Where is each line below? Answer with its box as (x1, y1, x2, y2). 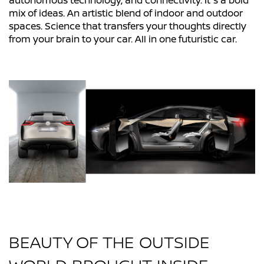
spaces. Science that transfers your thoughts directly (9, 19, 246, 33)
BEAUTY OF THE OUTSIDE (9, 230, 210, 253)
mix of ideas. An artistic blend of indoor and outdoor (9, 6, 243, 20)
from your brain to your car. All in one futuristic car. (9, 32, 237, 46)
